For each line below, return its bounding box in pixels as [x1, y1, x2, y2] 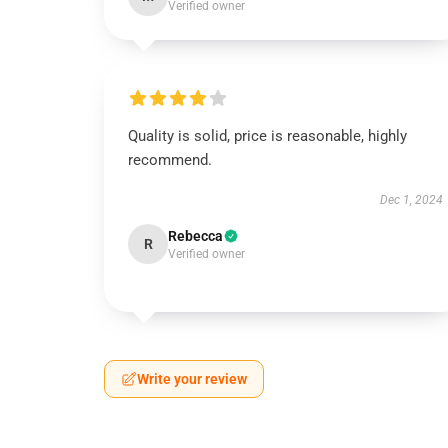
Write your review [137, 371, 247, 387]
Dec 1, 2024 [379, 193, 443, 207]
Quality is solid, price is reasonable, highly [128, 127, 407, 145]
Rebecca [168, 228, 223, 244]
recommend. [128, 151, 212, 169]
